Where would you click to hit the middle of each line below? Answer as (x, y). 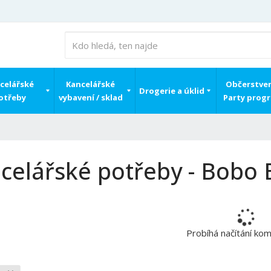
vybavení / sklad (90, 97)
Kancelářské (90, 84)
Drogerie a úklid (171, 91)
